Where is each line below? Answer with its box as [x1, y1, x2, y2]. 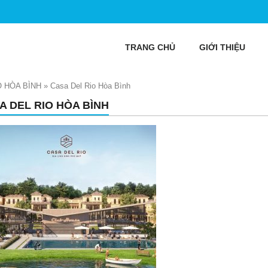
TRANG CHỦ [125, 42, 175, 52]
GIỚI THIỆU [199, 42, 245, 52]
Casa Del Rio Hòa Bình [50, 81, 130, 90]
